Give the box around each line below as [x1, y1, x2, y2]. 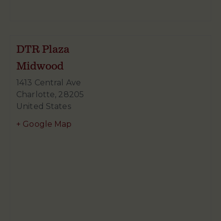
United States [16, 102, 71, 111]
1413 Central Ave [16, 78, 81, 88]
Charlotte [16, 90, 55, 100]
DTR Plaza [16, 43, 70, 57]
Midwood [16, 60, 64, 74]
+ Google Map [16, 119, 72, 129]
